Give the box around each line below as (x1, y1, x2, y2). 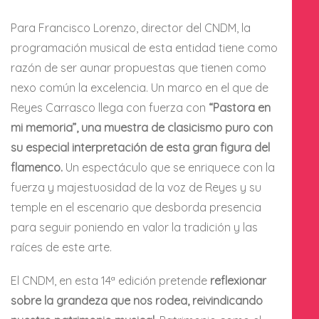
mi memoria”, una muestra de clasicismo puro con (11, 120, 273, 135)
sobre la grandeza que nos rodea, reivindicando (11, 293, 263, 308)
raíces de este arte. (11, 239, 112, 254)
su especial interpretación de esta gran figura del (11, 140, 270, 155)
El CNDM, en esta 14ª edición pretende (11, 273, 210, 288)
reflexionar (210, 273, 266, 288)
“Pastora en (209, 100, 271, 115)
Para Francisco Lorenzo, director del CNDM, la (11, 20, 251, 35)
